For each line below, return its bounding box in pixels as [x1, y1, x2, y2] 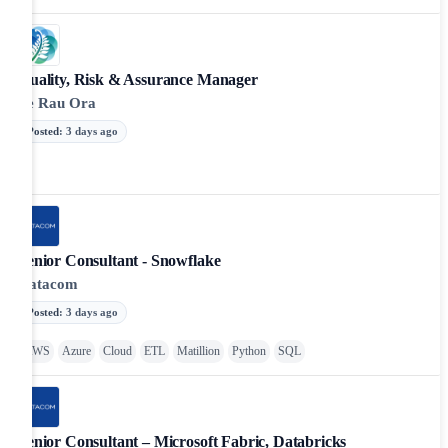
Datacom [18, 275, 78, 292]
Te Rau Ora [18, 94, 96, 111]
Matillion [177, 343, 220, 358]
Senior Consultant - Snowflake [18, 251, 221, 269]
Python [232, 343, 266, 358]
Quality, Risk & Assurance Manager [18, 70, 258, 88]
